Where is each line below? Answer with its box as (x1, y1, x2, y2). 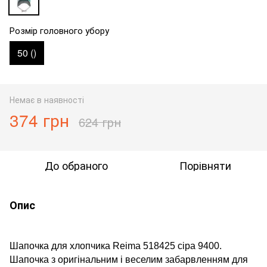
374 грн (10, 107, 69, 132)
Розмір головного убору (10, 23, 109, 36)
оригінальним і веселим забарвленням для (58, 254, 248, 265)
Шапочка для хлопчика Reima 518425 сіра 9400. (10, 240, 222, 251)
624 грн (79, 113, 121, 131)
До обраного (45, 157, 108, 173)
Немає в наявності (10, 93, 84, 105)
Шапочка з (10, 254, 55, 265)
